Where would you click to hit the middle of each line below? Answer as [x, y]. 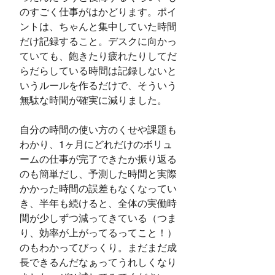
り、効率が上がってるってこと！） [98, 233]
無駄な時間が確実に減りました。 [93, 100]
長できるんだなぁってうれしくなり [98, 262]
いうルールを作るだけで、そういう [98, 85]
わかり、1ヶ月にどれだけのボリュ [96, 144]
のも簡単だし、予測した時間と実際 [98, 174]
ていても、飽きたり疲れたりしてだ [98, 56]
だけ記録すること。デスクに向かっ [98, 41]
